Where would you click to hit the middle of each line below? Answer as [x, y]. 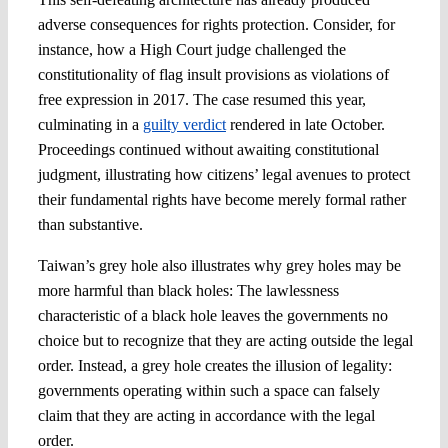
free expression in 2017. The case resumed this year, [201, 100]
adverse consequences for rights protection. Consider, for [216, 25]
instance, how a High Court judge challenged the [191, 50]
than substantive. [90, 225]
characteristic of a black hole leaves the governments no [212, 316]
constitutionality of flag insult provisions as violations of [213, 75]
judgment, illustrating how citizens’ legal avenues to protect [223, 175]
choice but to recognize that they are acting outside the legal [225, 341]
